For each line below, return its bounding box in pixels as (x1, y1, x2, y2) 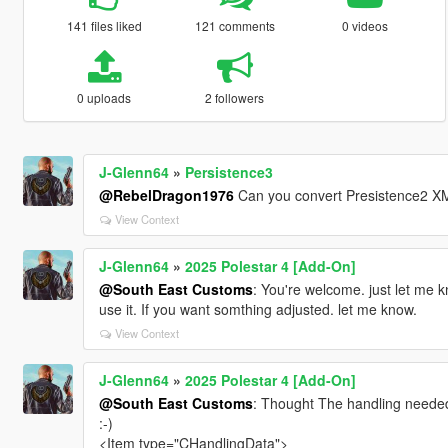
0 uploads (77, 88, 132, 106)
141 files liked (66, 16, 142, 34)
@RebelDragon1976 (98, 184, 234, 205)
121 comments (194, 16, 275, 34)
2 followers (205, 88, 265, 106)
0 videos (342, 16, 389, 34)
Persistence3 (184, 161, 273, 182)
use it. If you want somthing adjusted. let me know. (98, 298, 417, 319)
